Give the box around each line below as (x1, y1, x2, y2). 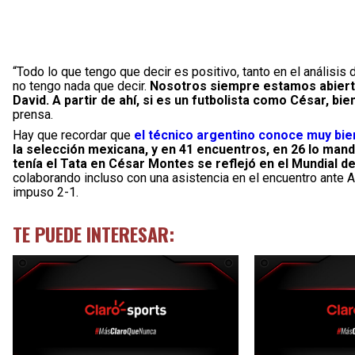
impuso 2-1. (13, 185, 78, 200)
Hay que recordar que (13, 128, 131, 143)
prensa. (13, 107, 53, 122)
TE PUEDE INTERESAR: (13, 219, 174, 248)
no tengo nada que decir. (13, 78, 150, 94)
